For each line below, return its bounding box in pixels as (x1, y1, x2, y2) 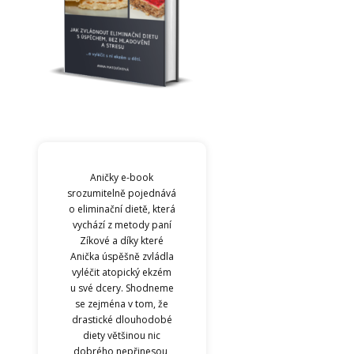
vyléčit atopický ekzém (72, 265, 172, 279)
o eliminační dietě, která (68, 201, 175, 216)
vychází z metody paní (72, 217, 171, 232)
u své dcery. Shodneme (70, 281, 174, 295)
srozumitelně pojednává (67, 186, 177, 200)
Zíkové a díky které (80, 233, 164, 247)
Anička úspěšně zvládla (70, 249, 174, 263)
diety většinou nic (83, 328, 161, 342)
